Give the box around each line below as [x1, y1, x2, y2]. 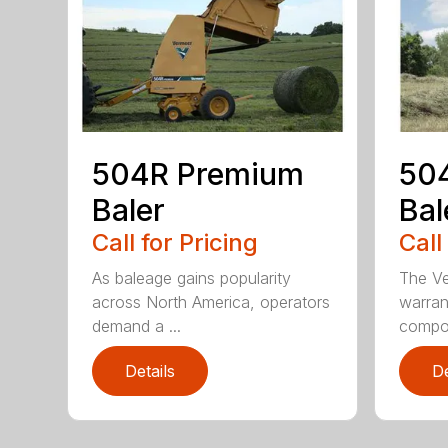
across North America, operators [92, 292, 331, 313]
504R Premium [92, 156, 305, 193]
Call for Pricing [92, 228, 259, 258]
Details [125, 361, 176, 382]
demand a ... [92, 316, 182, 337]
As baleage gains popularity [92, 268, 292, 289]
